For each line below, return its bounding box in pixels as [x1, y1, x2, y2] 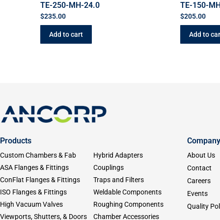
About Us [187, 151, 215, 160]
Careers [187, 177, 211, 185]
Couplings [93, 164, 124, 172]
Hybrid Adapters [93, 151, 143, 160]
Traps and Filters [93, 176, 144, 184]
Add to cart [49, 30, 83, 38]
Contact [187, 164, 212, 172]
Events [187, 190, 208, 198]
